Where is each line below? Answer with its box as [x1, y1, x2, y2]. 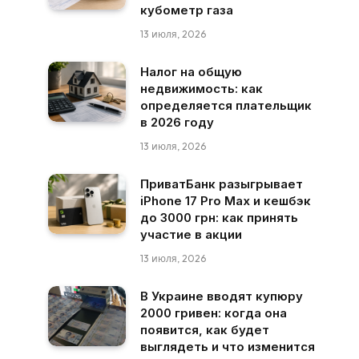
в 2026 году [140, 115, 214, 130]
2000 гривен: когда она [140, 305, 287, 321]
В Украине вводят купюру [140, 288, 303, 304]
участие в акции [140, 227, 242, 242]
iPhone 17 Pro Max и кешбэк [140, 193, 311, 208]
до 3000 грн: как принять [140, 210, 298, 225]
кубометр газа [140, 2, 233, 18]
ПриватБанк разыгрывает [140, 176, 303, 192]
